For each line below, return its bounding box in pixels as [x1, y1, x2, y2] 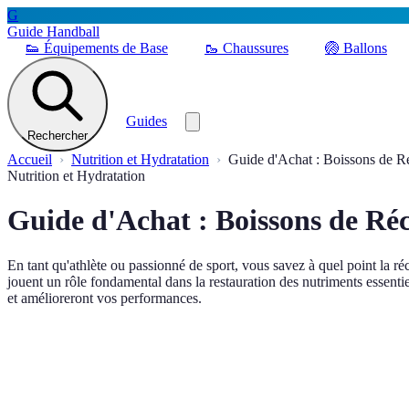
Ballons [343, 40, 387, 56]
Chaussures [223, 40, 288, 56]
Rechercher [27, 129, 88, 142]
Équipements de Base [44, 40, 168, 56]
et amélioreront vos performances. [7, 289, 202, 306]
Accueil [7, 152, 52, 167]
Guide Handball [7, 24, 100, 39]
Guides [126, 113, 167, 129]
